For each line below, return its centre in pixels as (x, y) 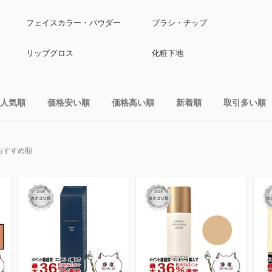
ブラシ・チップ (180, 23)
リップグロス (50, 53)
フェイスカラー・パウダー (74, 23)
